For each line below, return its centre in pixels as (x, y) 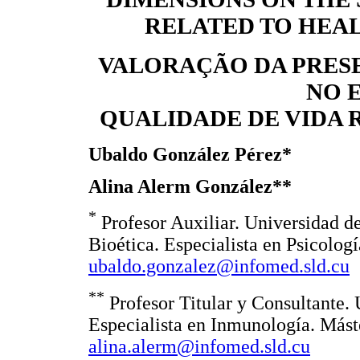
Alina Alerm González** (190, 186)
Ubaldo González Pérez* (190, 155)
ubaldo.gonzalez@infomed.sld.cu (219, 266)
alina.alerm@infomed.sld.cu (199, 346)
